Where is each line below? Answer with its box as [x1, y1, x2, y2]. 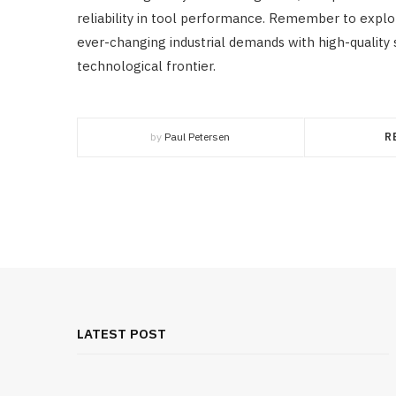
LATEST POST [77, 324, 166, 342]
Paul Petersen [164, 129, 231, 143]
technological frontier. [77, 57, 216, 74]
